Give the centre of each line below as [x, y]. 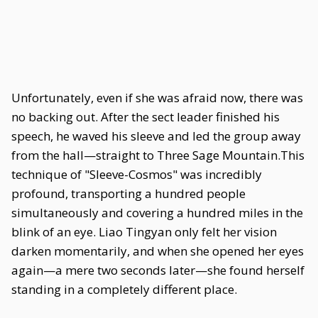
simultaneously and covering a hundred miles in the [157, 213]
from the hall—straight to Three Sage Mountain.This [158, 155]
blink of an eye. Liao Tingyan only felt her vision [144, 232]
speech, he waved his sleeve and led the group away [156, 136]
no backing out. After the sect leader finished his [146, 117]
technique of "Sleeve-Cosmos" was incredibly [137, 174]
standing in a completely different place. [124, 289]
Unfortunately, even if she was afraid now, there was [157, 98]
